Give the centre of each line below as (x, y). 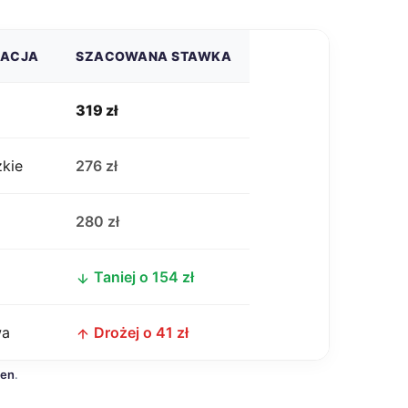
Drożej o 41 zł (141, 332)
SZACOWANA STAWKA (153, 56)
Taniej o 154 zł (144, 277)
